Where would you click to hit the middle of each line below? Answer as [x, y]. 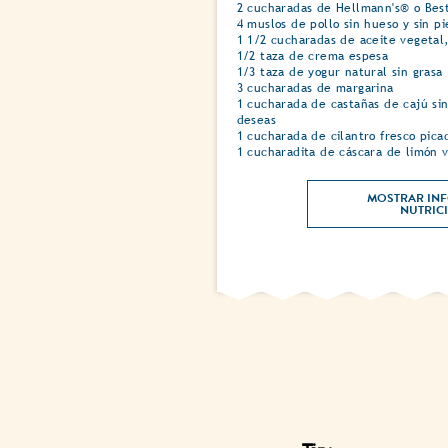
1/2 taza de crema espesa [312, 56]
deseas [256, 120]
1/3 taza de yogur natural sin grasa [339, 72]
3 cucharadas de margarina [315, 88]
